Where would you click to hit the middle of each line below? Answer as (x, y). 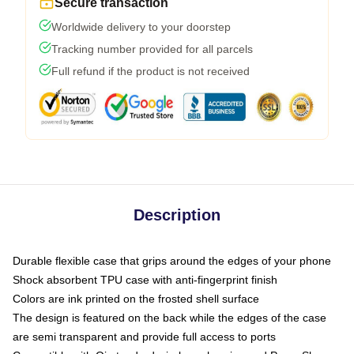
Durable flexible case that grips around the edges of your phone (172, 260)
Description (177, 215)
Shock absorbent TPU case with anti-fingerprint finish (145, 279)
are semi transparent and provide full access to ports (144, 336)
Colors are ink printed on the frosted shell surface (136, 298)
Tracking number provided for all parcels (152, 49)
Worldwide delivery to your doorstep (141, 26)
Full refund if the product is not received (151, 71)
